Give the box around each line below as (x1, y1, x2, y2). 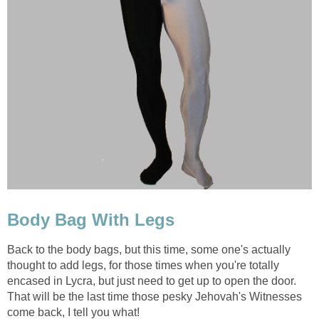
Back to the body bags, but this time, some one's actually (7, 244, 291, 256)
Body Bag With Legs (7, 209, 174, 229)
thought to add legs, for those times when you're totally (7, 259, 279, 272)
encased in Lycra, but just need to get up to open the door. (7, 275, 296, 288)
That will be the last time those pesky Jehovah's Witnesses (7, 291, 302, 303)
